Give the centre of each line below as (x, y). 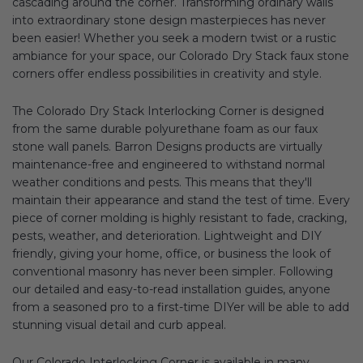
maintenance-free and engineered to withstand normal (169, 165)
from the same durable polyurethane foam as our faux (165, 129)
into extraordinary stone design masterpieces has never (169, 21)
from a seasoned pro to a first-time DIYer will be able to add (181, 307)
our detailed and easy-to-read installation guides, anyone (171, 290)
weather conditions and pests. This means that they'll (162, 183)
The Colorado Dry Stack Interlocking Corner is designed (168, 111)
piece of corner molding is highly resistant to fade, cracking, (179, 218)
